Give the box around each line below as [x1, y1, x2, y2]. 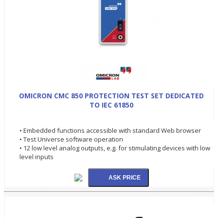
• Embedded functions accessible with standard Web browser [19, 126, 201, 135]
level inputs [19, 152, 54, 161]
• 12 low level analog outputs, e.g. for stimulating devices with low [19, 143, 210, 152]
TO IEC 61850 [90, 100, 133, 109]
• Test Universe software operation [19, 134, 123, 144]
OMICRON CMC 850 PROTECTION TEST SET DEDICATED [19, 91, 204, 100]
